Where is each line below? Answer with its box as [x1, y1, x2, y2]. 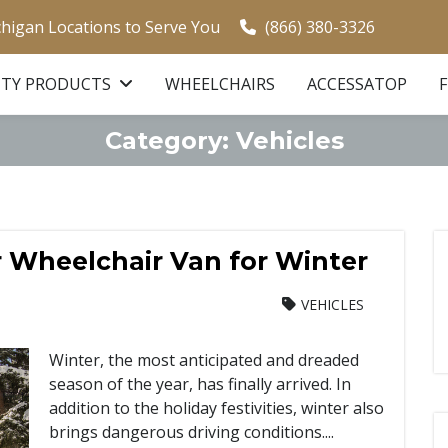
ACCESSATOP [307, 73, 407, 95]
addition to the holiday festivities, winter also [49, 397, 384, 419]
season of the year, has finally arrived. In [49, 373, 351, 395]
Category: [104, 126, 236, 155]
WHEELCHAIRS [165, 73, 275, 95]
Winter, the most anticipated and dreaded [49, 349, 359, 371]
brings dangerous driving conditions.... [49, 421, 334, 443]
